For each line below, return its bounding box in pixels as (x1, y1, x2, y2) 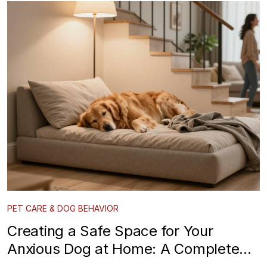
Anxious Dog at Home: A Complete (7, 240, 240, 257)
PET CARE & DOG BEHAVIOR (7, 203, 119, 213)
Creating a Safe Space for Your (7, 222, 213, 240)
